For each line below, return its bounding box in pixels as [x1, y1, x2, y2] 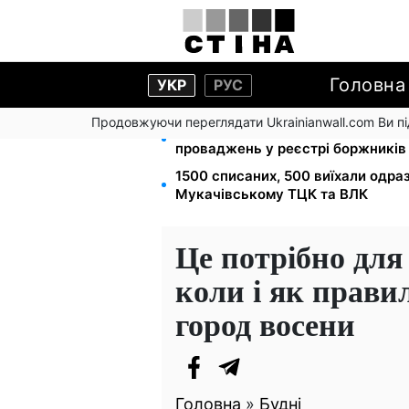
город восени [175, 301, 355, 347]
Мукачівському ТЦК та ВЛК [175, 185, 368, 203]
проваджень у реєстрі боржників [175, 140, 406, 157]
